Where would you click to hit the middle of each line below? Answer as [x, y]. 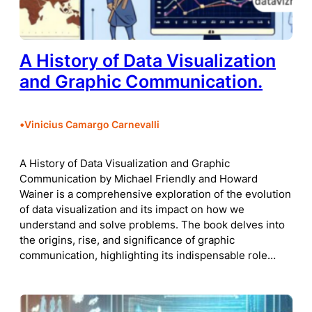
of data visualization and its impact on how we [132, 210]
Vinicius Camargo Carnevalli [92, 124]
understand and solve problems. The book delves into [152, 225]
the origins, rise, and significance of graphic [127, 241]
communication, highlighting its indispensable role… [148, 256]
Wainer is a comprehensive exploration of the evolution [155, 195]
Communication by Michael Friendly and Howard [139, 179]
